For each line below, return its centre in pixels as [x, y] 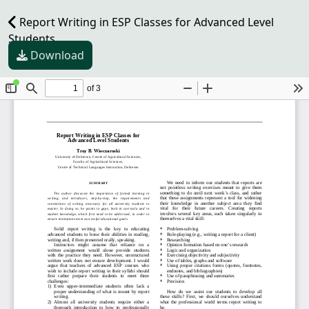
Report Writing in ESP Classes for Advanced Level [145, 22]
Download [57, 55]
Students [32, 39]
